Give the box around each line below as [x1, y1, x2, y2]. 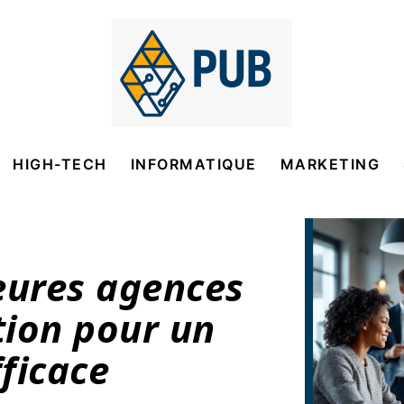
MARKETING [280, 155, 381, 173]
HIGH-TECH [13, 155, 107, 173]
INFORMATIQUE [130, 155, 257, 173]
